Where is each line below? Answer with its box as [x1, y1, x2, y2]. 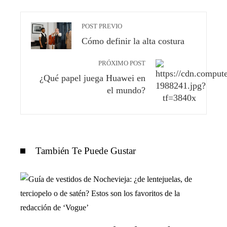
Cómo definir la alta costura [82, 35, 184, 46]
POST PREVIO [82, 22, 122, 30]
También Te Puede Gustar [35, 145, 136, 156]
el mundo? [107, 85, 145, 95]
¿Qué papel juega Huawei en [40, 72, 145, 83]
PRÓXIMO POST [98, 59, 145, 67]
